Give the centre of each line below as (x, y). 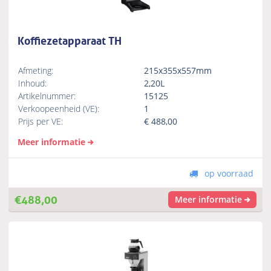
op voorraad (227, 174)
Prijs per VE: (41, 122)
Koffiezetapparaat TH (70, 40)
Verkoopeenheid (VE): (59, 109)
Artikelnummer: (47, 96)
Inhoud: (33, 83)
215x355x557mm (179, 71)
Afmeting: (36, 71)
